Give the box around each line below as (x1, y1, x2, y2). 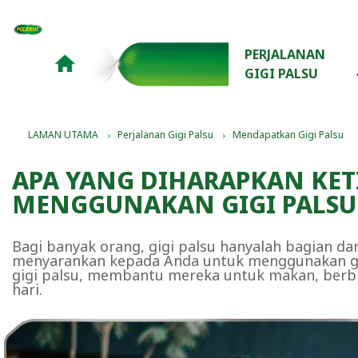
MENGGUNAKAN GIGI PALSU (12, 187, 356, 221)
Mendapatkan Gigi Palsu (233, 127, 344, 141)
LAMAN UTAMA (28, 127, 98, 141)
